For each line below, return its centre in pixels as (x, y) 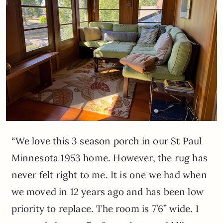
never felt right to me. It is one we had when (109, 174)
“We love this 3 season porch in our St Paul (107, 141)
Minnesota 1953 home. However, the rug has (109, 158)
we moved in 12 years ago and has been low (107, 191)
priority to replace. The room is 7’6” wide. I (105, 208)
